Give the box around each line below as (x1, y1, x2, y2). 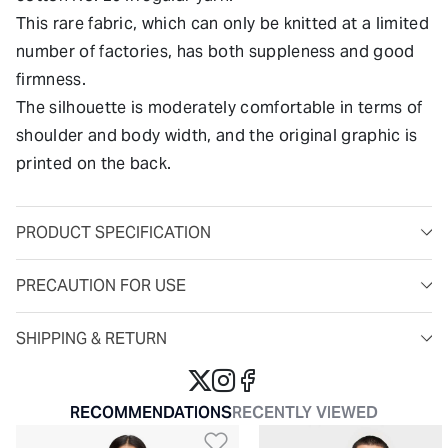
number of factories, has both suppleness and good (16, 40, 415, 62)
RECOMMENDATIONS (70, 401, 232, 423)
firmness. (16, 68, 86, 90)
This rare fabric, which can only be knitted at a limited (16, 12, 429, 34)
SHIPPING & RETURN (16, 327, 167, 349)
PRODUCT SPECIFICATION (16, 221, 211, 243)
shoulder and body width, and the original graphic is (16, 124, 418, 146)
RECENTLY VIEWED (232, 401, 378, 423)
